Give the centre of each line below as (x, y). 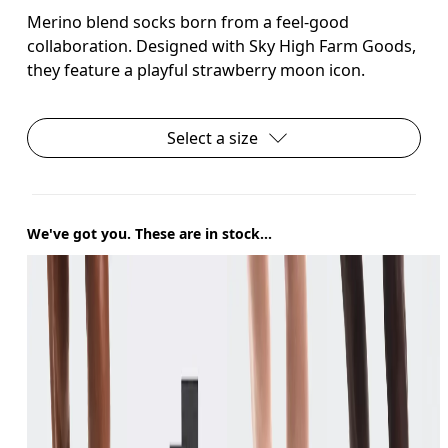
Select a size (212, 137)
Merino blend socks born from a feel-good (188, 21)
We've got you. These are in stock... (150, 233)
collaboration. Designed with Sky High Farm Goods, (222, 45)
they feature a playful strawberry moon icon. (196, 69)
